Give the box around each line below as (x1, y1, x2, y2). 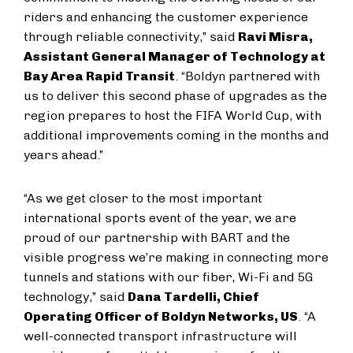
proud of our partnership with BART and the (24, 230, 290, 245)
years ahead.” (24, 147, 103, 162)
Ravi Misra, (238, 29, 313, 44)
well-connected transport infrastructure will (24, 329, 297, 344)
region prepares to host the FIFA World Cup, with (24, 108, 321, 123)
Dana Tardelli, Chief (128, 289, 259, 304)
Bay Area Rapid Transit (24, 69, 175, 84)
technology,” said (24, 289, 128, 304)
